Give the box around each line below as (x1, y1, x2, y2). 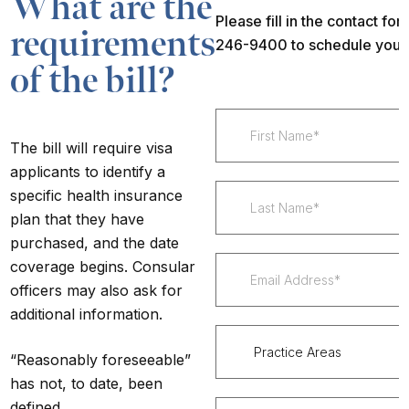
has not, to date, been (10, 373, 163, 393)
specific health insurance (10, 185, 184, 204)
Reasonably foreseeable (16, 350, 185, 369)
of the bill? (10, 58, 176, 103)
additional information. (10, 304, 163, 323)
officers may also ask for (10, 280, 184, 299)
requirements (10, 22, 216, 67)
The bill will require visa (10, 138, 173, 157)
